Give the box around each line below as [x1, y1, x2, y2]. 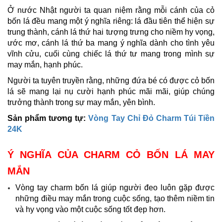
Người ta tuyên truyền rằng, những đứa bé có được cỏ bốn [7, 76, 215, 85]
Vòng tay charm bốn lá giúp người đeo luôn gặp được [15, 183, 215, 192]
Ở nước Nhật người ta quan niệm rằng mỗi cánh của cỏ [7, 5, 215, 14]
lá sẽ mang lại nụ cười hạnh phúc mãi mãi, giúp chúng [7, 87, 215, 96]
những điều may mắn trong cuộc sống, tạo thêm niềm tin [15, 194, 215, 203]
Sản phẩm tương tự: [7, 113, 89, 122]
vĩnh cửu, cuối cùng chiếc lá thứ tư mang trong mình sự [7, 49, 215, 58]
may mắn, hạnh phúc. [7, 60, 83, 69]
